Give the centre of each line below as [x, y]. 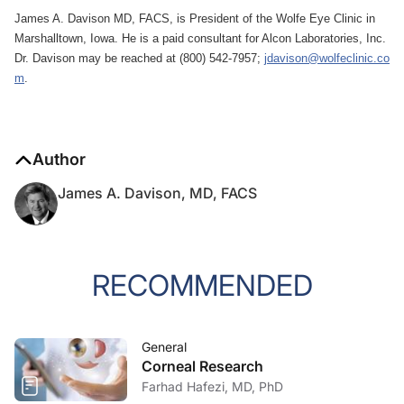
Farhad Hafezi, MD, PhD [212, 386]
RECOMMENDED [202, 285]
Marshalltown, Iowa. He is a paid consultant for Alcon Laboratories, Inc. [200, 38]
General [164, 347]
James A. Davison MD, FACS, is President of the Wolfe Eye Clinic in [195, 18]
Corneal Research [202, 366]
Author [59, 159]
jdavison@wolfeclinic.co [327, 58]
